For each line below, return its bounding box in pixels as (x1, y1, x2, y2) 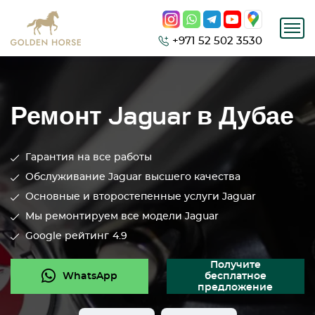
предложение (198, 283, 274, 292)
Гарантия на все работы (25, 153, 152, 162)
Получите (210, 260, 261, 270)
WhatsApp (63, 271, 118, 281)
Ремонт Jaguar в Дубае (11, 104, 294, 129)
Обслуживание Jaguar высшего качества (25, 172, 240, 182)
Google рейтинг (25, 231, 109, 241)
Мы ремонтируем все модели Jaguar (25, 212, 219, 221)
